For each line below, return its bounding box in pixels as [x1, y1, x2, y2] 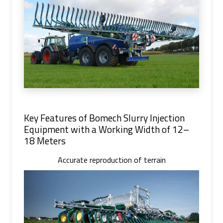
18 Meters [24, 133, 66, 148]
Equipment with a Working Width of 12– [24, 121, 189, 136]
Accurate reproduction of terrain [57, 154, 166, 166]
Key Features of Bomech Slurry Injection [24, 110, 185, 125]
